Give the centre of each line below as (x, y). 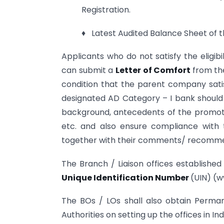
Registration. (106, 10)
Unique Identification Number (126, 177)
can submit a (88, 70)
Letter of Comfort (154, 70)
